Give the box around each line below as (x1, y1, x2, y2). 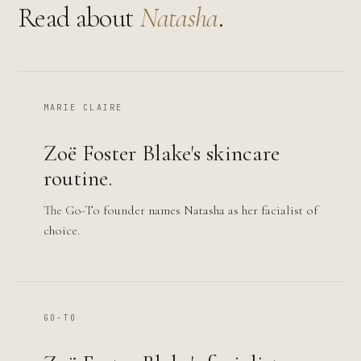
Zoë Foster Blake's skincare (44, 139, 280, 167)
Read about (18, 2, 140, 35)
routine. (44, 164, 112, 192)
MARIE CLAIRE (44, 102, 123, 113)
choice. (44, 222, 80, 239)
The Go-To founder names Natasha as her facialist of (44, 202, 317, 218)
